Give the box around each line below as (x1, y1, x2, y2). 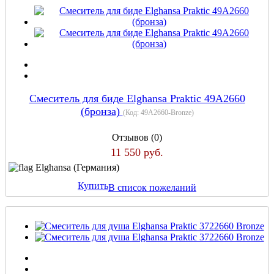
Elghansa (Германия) (35, 161, 119, 172)
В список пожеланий (108, 182, 196, 193)
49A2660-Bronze (140, 108, 191, 117)
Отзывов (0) (112, 131, 162, 143)
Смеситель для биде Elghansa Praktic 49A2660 (29, 92, 245, 105)
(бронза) (80, 105, 123, 117)
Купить (78, 180, 108, 191)
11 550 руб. (111, 146, 163, 158)
